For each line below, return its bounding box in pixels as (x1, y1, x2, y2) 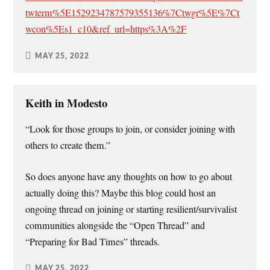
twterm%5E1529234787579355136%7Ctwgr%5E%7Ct (25, 6, 240, 20)
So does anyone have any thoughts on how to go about (25, 169, 233, 183)
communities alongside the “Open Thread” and (25, 218, 206, 232)
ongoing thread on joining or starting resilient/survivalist (25, 202, 237, 216)
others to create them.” (25, 139, 111, 152)
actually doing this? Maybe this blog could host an (25, 186, 216, 199)
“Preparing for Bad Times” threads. (25, 234, 160, 248)
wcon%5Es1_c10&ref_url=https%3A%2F (25, 22, 187, 36)
